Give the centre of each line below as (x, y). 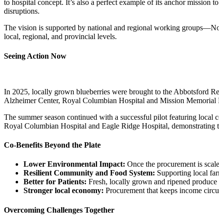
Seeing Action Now (35, 56)
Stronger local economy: (64, 191)
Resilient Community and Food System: (89, 173)
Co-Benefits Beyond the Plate (52, 145)
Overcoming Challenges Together (59, 210)
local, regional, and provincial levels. (60, 37)
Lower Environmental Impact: (74, 164)
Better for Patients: (55, 182)
